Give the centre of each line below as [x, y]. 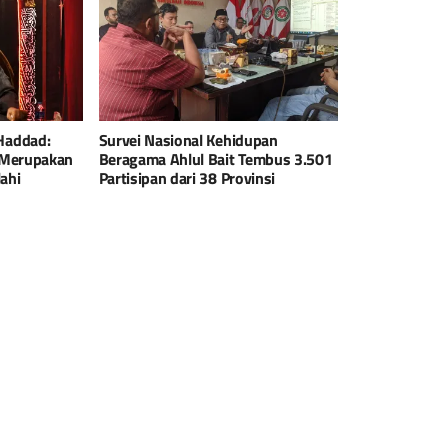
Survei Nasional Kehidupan [188, 139]
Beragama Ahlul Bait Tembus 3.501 [215, 158]
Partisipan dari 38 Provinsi [186, 177]
